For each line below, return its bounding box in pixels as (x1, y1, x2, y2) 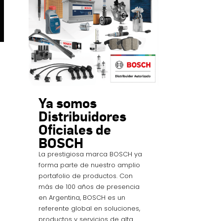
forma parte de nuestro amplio (38, 160, 140, 170)
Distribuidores (38, 107, 126, 124)
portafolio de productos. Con (38, 171, 133, 181)
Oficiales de (38, 120, 111, 138)
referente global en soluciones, (38, 203, 140, 213)
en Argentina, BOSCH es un (38, 192, 125, 202)
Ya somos (38, 93, 97, 111)
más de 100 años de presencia (38, 182, 140, 191)
